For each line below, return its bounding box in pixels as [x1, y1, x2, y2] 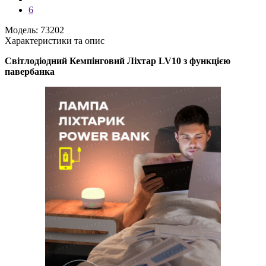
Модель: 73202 [5, 25, 64, 35]
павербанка [5, 66, 55, 77]
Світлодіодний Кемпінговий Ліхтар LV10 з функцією [5, 56, 230, 66]
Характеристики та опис [5, 36, 104, 46]
